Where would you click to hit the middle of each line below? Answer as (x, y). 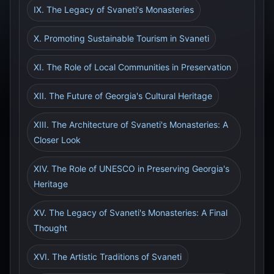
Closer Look (57, 140)
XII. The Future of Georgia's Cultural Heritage (123, 96)
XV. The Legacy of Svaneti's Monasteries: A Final (131, 213)
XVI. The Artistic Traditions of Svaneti (108, 257)
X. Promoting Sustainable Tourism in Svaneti (121, 38)
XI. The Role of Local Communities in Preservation (132, 67)
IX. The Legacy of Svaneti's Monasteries (114, 9)
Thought (50, 228)
